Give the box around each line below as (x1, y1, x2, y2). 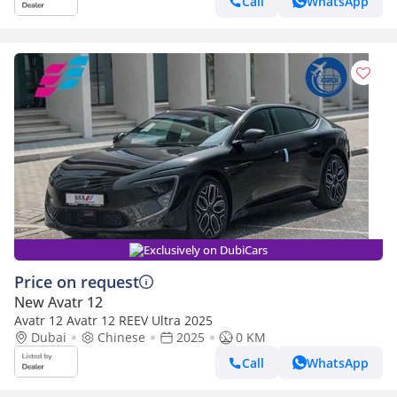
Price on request (14, 271, 139, 292)
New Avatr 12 (14, 292, 103, 312)
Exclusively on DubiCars (144, 242, 268, 258)
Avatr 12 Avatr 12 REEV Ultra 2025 (14, 312, 213, 329)
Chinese (97, 329, 145, 346)
